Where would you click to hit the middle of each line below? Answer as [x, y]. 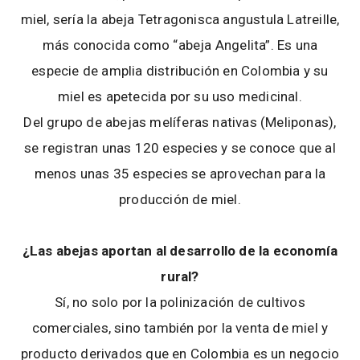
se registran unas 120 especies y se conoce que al [180, 148]
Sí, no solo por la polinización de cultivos [180, 303]
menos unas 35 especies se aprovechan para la [180, 174]
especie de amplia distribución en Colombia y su [180, 71]
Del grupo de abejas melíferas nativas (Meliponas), [180, 123]
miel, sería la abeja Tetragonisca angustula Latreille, [180, 20]
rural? [180, 277]
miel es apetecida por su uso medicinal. [180, 97]
